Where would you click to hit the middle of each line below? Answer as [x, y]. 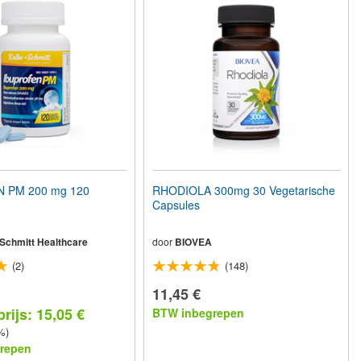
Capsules [176, 205]
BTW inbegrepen [199, 313]
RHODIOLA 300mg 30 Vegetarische [244, 190]
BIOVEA [194, 242]
